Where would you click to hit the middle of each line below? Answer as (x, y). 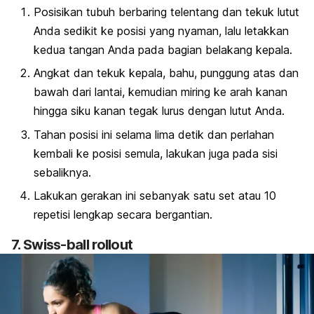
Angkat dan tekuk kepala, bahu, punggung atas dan (166, 73)
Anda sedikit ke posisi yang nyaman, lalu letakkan (161, 31)
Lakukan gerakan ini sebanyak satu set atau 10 (155, 196)
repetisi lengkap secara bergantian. (123, 215)
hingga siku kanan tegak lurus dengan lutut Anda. (159, 111)
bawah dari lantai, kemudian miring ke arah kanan (161, 92)
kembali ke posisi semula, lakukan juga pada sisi (156, 153)
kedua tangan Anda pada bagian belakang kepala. (163, 50)
